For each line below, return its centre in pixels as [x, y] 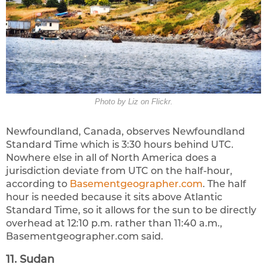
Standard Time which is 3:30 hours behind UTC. [120, 144]
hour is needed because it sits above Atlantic [114, 197]
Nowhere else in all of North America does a [111, 157]
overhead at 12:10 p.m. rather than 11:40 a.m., [114, 223]
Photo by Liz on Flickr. [133, 102]
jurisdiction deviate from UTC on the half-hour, [119, 170]
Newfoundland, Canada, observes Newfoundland [125, 131]
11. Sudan [30, 259]
